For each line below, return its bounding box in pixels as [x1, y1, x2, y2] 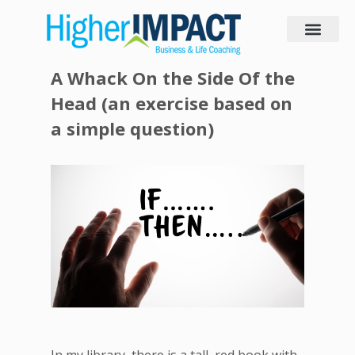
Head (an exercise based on [51, 91, 292, 115]
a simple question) [51, 116, 214, 140]
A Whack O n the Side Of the [51, 66, 295, 90]
